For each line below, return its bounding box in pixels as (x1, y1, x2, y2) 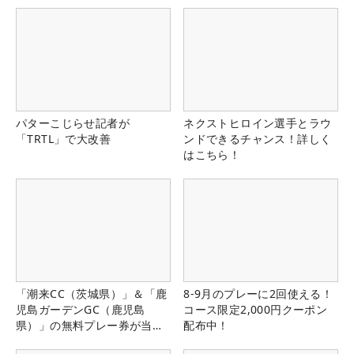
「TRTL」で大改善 (16, 130, 111, 146)
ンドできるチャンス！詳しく (183, 130, 332, 146)
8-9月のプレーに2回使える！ (183, 285, 333, 301)
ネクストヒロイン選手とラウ (183, 115, 332, 130)
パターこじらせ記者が (16, 115, 130, 130)
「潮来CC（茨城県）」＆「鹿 (16, 285, 168, 301)
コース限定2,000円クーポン (183, 301, 328, 317)
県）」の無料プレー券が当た (16, 317, 164, 333)
